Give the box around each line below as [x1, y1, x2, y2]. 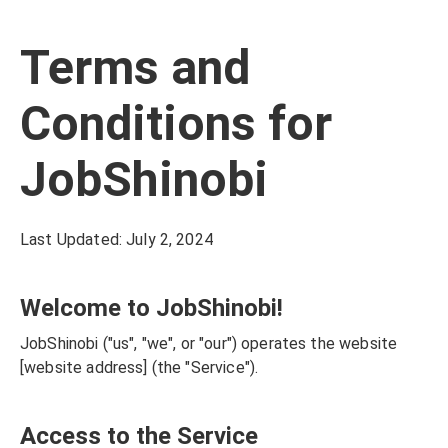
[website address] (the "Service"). [20, 358, 259, 378]
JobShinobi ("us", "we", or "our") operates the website [20, 334, 398, 354]
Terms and [20, 39, 250, 96]
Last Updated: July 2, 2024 [20, 230, 213, 249]
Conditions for [20, 95, 332, 152]
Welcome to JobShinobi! [20, 294, 283, 322]
